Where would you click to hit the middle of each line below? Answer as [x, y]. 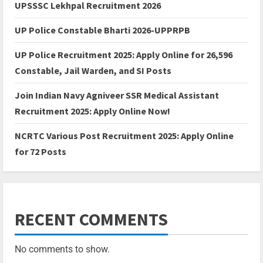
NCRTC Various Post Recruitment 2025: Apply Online [124, 136]
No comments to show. [62, 249]
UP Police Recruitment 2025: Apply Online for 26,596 [124, 55]
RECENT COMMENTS [91, 219]
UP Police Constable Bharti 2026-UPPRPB [102, 30]
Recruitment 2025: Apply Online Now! [92, 111]
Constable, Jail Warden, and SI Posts [93, 71]
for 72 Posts [41, 152]
